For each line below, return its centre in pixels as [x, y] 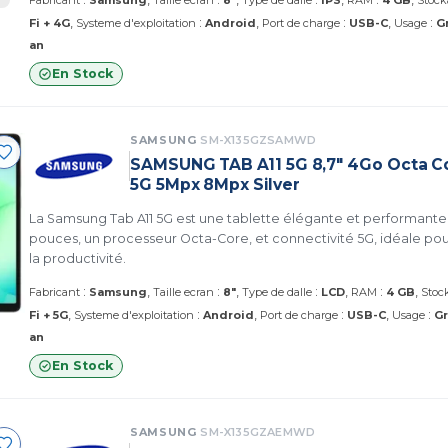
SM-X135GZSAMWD [258, 140]
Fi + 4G [49, 23]
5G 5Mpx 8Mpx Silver [215, 184]
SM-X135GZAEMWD [258, 432]
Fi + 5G [48, 315]
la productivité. [77, 258]
